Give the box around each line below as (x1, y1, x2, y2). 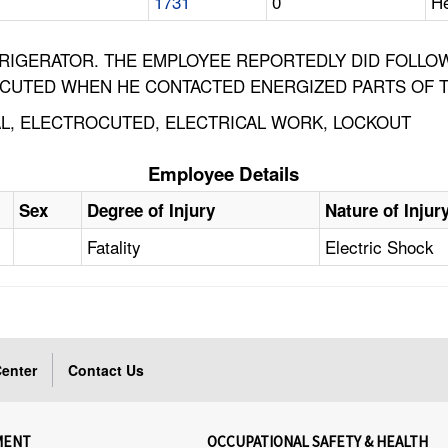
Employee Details (148, 160, 300, 188)
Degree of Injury (87, 198, 216, 223)
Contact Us (68, 360, 145, 381)
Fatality (87, 234, 142, 260)
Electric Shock (325, 234, 435, 260)
